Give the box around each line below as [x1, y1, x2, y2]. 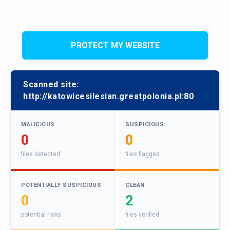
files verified [125, 211, 159, 219]
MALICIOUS [21, 121, 55, 128]
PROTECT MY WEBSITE [70, 40, 160, 50]
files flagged [125, 150, 160, 158]
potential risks [21, 211, 61, 219]
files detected [21, 150, 60, 158]
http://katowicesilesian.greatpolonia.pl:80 [23, 91, 194, 102]
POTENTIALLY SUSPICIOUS [21, 182, 101, 189]
